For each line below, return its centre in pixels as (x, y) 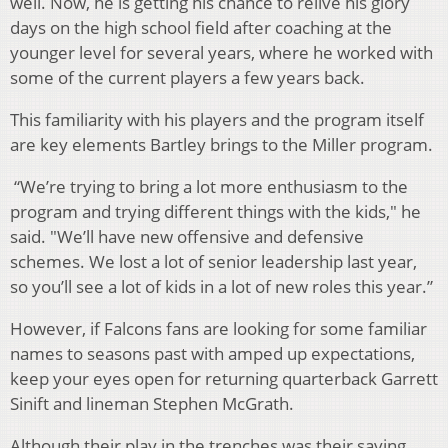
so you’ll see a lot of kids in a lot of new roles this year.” (221, 287)
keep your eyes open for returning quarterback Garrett (224, 379)
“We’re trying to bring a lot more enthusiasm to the (209, 187)
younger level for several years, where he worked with (221, 53)
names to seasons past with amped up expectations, (212, 354)
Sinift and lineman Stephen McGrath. (152, 404)
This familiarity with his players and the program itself (217, 120)
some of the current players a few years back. (187, 78)
